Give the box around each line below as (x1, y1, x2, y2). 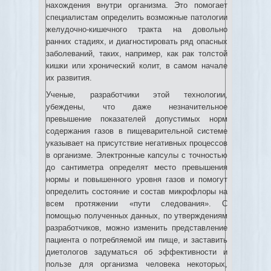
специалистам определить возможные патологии (46, 13, 227, 22)
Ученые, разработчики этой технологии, (46, 90, 227, 99)
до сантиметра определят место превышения (46, 163, 227, 172)
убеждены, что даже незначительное (46, 102, 227, 111)
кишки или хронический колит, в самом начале (46, 61, 227, 70)
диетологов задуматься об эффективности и (46, 247, 227, 256)
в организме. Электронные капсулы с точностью (46, 151, 227, 160)
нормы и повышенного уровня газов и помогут (46, 175, 227, 184)
